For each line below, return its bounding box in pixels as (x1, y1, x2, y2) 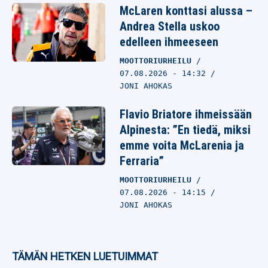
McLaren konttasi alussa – (120, 4, 252, 18)
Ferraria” (120, 154, 164, 168)
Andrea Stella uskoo (120, 19, 220, 33)
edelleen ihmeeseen (120, 35, 218, 49)
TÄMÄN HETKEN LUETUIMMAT (12, 250, 158, 263)
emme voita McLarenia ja (120, 138, 244, 153)
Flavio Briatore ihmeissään (120, 107, 252, 121)
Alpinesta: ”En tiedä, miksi (120, 123, 251, 137)
